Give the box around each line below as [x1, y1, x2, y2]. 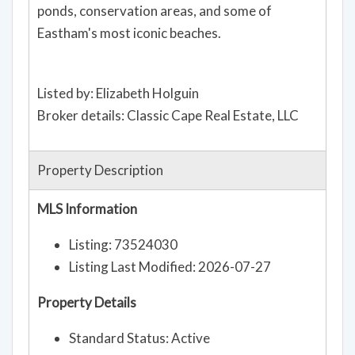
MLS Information [37, 200, 137, 217]
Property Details [37, 293, 136, 311]
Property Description [37, 161, 163, 178]
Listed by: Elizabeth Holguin [37, 84, 199, 101]
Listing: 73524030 [69, 235, 177, 253]
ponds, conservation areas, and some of [37, 2, 272, 19]
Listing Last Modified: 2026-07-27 [69, 258, 271, 275]
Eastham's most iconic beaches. [37, 24, 221, 41]
